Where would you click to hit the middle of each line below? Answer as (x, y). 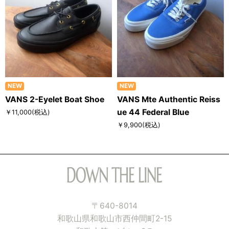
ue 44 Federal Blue (153, 112)
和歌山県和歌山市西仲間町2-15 (114, 219)
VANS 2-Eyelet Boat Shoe (55, 100)
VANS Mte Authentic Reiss (169, 100)
